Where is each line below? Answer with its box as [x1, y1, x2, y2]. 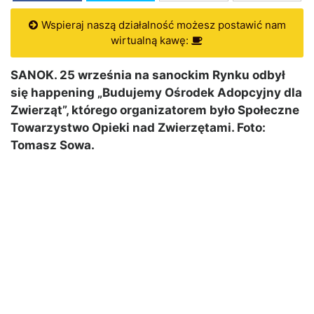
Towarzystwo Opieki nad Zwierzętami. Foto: [11, 121, 266, 135]
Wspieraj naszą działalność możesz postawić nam [38, 18, 286, 32]
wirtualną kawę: [111, 34, 191, 48]
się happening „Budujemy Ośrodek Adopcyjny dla [11, 86, 302, 100]
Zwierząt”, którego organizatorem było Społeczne [11, 103, 299, 118]
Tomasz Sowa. [11, 138, 95, 153]
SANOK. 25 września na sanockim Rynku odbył [11, 68, 285, 83]
